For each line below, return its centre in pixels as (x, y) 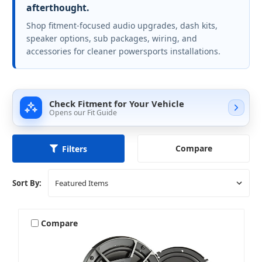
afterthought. (58, 8)
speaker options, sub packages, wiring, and (112, 39)
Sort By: (27, 183)
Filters (75, 149)
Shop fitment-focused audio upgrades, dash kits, (122, 26)
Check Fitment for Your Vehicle (117, 103)
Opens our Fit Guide (83, 112)
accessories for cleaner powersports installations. (123, 51)
